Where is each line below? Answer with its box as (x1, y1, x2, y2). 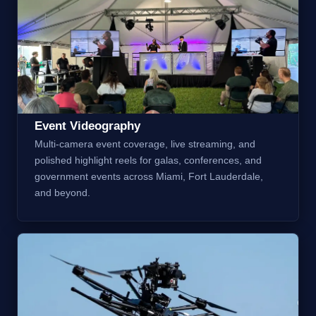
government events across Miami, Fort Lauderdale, (35, 170, 263, 182)
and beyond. (35, 186, 90, 198)
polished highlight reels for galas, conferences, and (35, 154, 262, 166)
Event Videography (35, 119, 140, 133)
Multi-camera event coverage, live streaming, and (35, 138, 255, 150)
